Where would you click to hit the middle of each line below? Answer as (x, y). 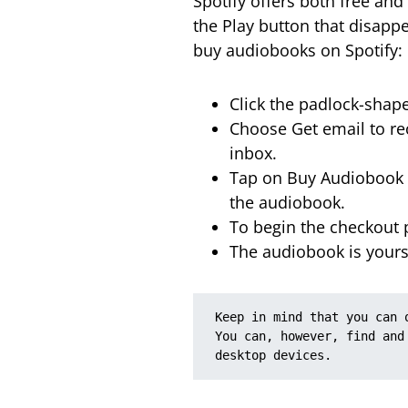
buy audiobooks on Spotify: (298, 50)
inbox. (253, 153)
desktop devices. (273, 355)
